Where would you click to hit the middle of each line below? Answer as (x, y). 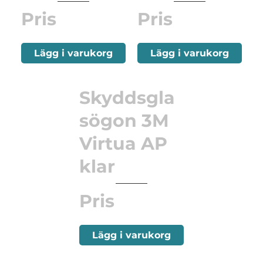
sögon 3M (124, 121)
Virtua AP (123, 144)
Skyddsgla (127, 98)
